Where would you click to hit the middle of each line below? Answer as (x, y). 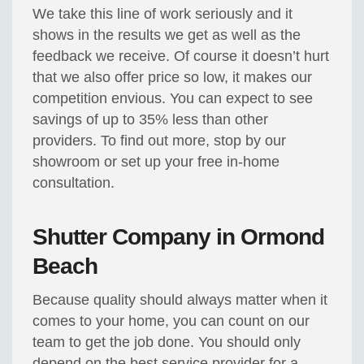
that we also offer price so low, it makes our (173, 78)
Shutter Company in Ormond (179, 237)
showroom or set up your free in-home (156, 162)
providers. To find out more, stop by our (160, 141)
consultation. (74, 183)
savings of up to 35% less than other (151, 120)
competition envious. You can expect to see (173, 99)
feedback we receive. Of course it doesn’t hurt (181, 56)
